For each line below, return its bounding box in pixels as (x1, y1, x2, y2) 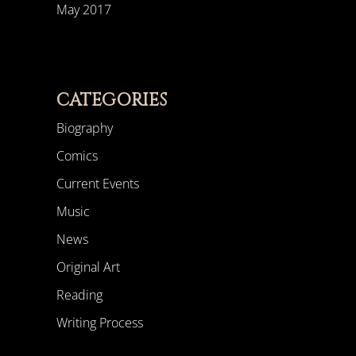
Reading (56, 286, 103, 304)
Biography (56, 119, 113, 137)
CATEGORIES (56, 89, 167, 113)
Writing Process (56, 314, 143, 332)
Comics (56, 147, 98, 165)
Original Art (56, 258, 120, 277)
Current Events (56, 175, 139, 193)
